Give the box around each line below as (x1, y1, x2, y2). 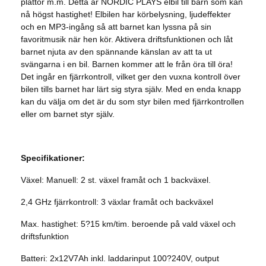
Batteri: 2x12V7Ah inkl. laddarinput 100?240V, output (21, 253, 219, 263)
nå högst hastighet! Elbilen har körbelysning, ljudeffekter (21, 9, 231, 19)
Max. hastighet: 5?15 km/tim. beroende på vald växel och (21, 218, 236, 229)
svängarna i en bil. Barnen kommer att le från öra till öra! (21, 59, 233, 69)
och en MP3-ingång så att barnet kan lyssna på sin (21, 21, 211, 31)
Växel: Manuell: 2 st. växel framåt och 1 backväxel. (21, 175, 211, 185)
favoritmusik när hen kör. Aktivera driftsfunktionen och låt (21, 34, 233, 44)
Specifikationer (21, 153, 82, 163)
